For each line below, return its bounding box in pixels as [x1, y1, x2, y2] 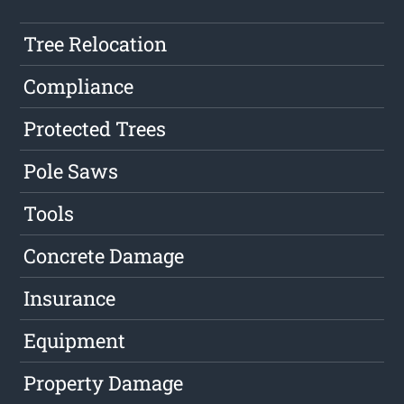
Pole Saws [23, 158, 119, 185]
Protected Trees [23, 115, 167, 142]
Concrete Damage [23, 243, 185, 270]
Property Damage [23, 370, 184, 397]
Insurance [23, 285, 116, 312]
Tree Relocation [23, 31, 168, 58]
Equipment [23, 327, 126, 354]
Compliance [23, 73, 134, 100]
